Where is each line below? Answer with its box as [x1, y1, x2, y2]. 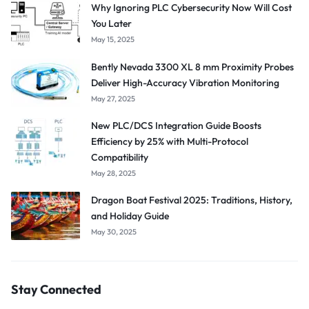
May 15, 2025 [91, 34, 134, 45]
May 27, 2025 [91, 94, 135, 104]
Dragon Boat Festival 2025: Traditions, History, [91, 194, 292, 207]
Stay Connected [11, 281, 101, 298]
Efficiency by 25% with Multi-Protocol [91, 135, 248, 148]
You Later [91, 17, 132, 30]
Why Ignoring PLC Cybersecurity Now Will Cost [91, 1, 292, 14]
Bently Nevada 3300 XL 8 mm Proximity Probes [91, 61, 294, 74]
